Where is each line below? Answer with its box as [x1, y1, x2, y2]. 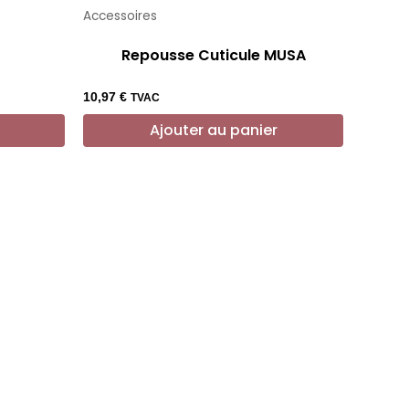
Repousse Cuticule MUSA [121, 44, 306, 66]
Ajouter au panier [149, 119, 278, 141]
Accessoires [83, 6, 157, 25]
